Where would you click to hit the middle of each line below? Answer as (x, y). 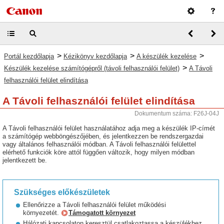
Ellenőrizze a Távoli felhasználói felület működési (94, 205)
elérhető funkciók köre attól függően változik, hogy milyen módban (98, 152)
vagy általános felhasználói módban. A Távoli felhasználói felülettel (99, 144)
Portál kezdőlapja (29, 56)
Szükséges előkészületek (62, 192)
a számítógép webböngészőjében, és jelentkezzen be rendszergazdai (103, 136)
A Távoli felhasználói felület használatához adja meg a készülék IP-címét (109, 128)
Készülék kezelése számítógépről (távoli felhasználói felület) (92, 68)
